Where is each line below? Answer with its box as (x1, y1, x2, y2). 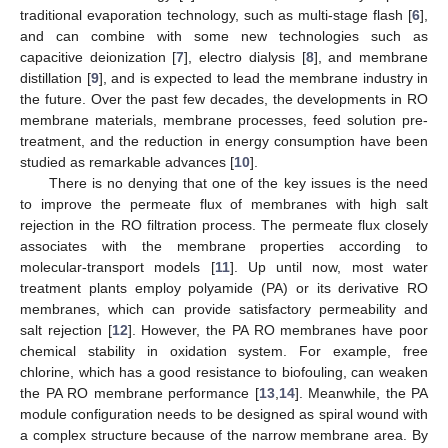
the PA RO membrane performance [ (20, 384, 259, 401)
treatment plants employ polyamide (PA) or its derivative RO (20, 279, 428, 296)
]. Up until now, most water (229, 258, 429, 275)
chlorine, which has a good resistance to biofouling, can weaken (20, 363, 428, 380)
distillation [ (20, 69, 91, 86)
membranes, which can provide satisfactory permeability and (20, 300, 428, 317)
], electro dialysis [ (184, 48, 306, 65)
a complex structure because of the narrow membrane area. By (20, 426, 428, 443)
